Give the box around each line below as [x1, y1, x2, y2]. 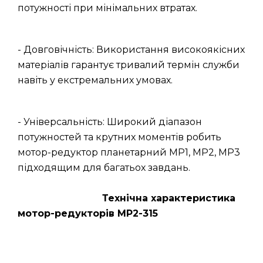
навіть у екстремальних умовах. [18, 75, 173, 86]
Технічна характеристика [102, 193, 235, 204]
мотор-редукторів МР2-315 [18, 208, 158, 219]
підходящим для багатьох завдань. [18, 162, 190, 173]
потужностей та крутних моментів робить [18, 131, 221, 143]
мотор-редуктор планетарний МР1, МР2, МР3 [18, 147, 240, 158]
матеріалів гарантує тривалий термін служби [18, 59, 240, 70]
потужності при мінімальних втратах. [18, 2, 197, 14]
